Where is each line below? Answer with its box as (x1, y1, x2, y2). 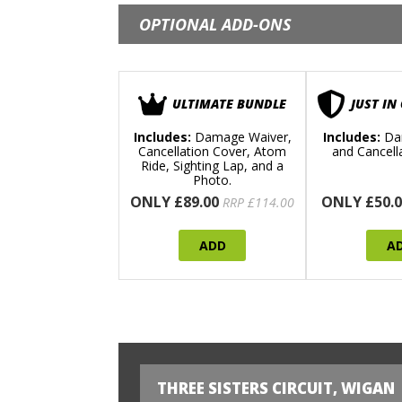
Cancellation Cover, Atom (138, 143, 286, 161)
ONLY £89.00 (130, 192, 219, 213)
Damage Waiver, (190, 128, 292, 146)
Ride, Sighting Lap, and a (141, 157, 284, 175)
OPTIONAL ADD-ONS (139, 13, 292, 36)
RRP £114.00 (223, 194, 294, 212)
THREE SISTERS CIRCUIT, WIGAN (157, 378, 395, 399)
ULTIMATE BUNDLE (172, 95, 286, 113)
